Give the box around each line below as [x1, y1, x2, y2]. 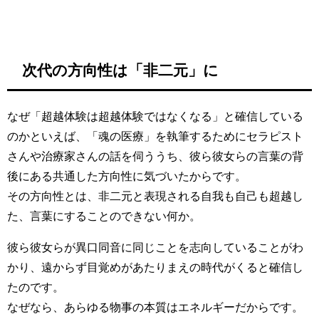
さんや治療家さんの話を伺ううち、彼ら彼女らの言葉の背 [7, 150, 303, 162]
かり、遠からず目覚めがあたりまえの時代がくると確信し [7, 261, 303, 273]
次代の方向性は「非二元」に [21, 63, 219, 78]
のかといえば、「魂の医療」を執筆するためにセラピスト [7, 130, 303, 142]
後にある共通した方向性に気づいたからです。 [7, 169, 246, 182]
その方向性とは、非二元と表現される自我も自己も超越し [7, 189, 303, 202]
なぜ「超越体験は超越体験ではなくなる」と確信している [7, 110, 303, 122]
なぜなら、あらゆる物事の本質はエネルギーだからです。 [7, 300, 303, 313]
